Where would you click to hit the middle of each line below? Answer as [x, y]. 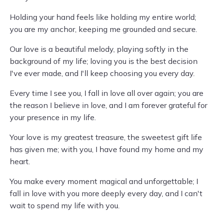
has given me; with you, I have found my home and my [107, 149]
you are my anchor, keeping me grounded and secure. [103, 29]
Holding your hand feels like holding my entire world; [103, 17]
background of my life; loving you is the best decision [104, 61]
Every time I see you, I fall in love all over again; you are [107, 93]
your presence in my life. [53, 117]
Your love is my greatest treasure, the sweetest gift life [106, 137]
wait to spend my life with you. [65, 205]
